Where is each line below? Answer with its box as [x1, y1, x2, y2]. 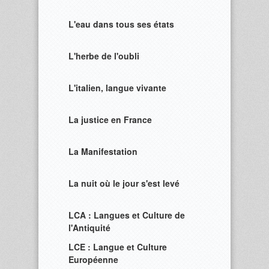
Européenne [68, 253, 118, 265]
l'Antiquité [68, 222, 110, 234]
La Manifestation [68, 145, 138, 157]
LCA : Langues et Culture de [68, 209, 185, 221]
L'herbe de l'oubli [68, 50, 139, 62]
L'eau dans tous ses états [68, 18, 174, 30]
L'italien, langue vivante [68, 82, 166, 94]
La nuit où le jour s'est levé [68, 177, 180, 189]
